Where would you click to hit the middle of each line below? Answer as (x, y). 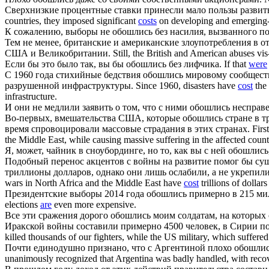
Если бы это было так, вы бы (65, 64)
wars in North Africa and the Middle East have (94, 183)
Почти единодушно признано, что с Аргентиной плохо (119, 247)
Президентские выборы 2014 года (76, 193)
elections (23, 204)
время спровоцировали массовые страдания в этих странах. (127, 128)
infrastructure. (31, 96)
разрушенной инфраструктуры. (69, 85)
